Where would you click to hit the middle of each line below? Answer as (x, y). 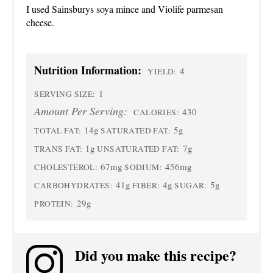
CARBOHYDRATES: (73, 186)
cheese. (40, 23)
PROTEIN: (54, 204)
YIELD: (162, 72)
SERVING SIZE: (65, 94)
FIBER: (146, 186)
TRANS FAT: (58, 149)
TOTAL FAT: (58, 131)
